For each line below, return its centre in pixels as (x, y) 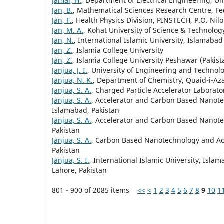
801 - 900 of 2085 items (95, 190)
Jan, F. (62, 20)
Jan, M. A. (68, 30)
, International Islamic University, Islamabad (148, 40)
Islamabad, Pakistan (86, 110)
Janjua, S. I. (71, 160)
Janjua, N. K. (72, 80)
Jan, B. (62, 10)
